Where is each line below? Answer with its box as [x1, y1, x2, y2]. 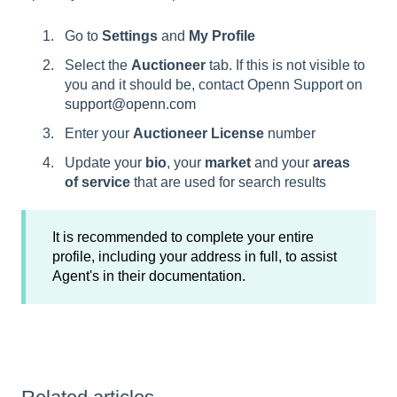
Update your [65, 155, 145, 171]
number [264, 126, 315, 142]
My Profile [189, 27, 255, 43]
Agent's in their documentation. [52, 269, 245, 284]
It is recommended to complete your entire [52, 230, 314, 245]
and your [251, 155, 313, 171]
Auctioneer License [133, 126, 264, 142]
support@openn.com [65, 97, 196, 112]
